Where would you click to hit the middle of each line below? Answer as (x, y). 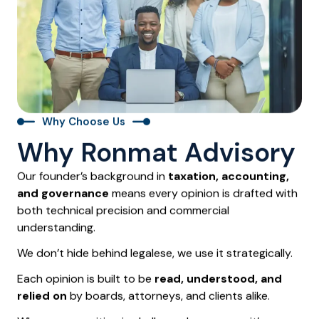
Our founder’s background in (93, 176)
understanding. (56, 227)
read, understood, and (218, 278)
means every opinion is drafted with (203, 193)
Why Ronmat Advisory (156, 152)
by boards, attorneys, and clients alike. (168, 296)
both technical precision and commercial (123, 210)
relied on (42, 296)
